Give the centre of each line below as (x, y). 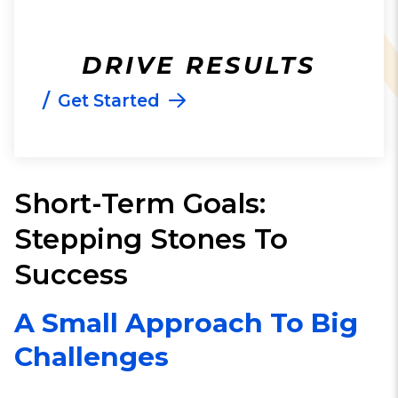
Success (71, 275)
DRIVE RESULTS (199, 65)
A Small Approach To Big (186, 323)
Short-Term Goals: (140, 204)
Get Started (108, 101)
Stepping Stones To (151, 239)
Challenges (92, 357)
